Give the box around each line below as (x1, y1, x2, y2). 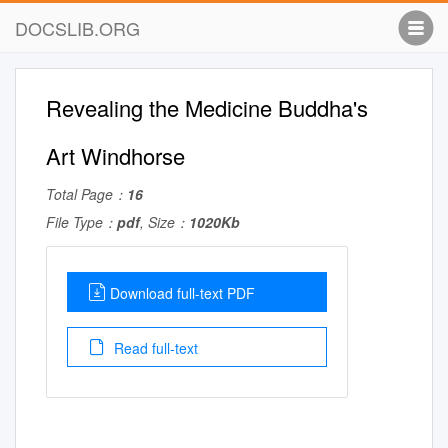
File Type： (46, 212, 117, 232)
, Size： (140, 212, 189, 232)
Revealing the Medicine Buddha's (46, 92, 368, 123)
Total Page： (46, 184, 127, 204)
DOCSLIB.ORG (15, 15, 140, 41)
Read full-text (110, 338, 198, 358)
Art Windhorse (46, 140, 185, 171)
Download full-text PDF (110, 283, 255, 303)
